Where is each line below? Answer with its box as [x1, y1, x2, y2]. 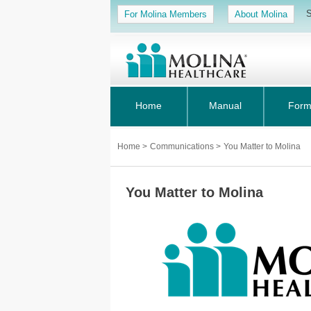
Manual [209, 100, 242, 111]
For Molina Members [124, 9, 207, 19]
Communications [150, 142, 216, 151]
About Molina [235, 9, 287, 19]
